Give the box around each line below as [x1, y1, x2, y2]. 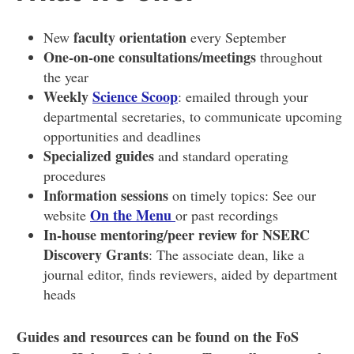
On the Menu [90, 204, 175, 225]
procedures [43, 165, 106, 185]
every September [186, 27, 286, 47]
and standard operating [154, 145, 288, 165]
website [43, 205, 90, 224]
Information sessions [43, 184, 168, 205]
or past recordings [175, 205, 278, 224]
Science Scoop [92, 85, 178, 107]
